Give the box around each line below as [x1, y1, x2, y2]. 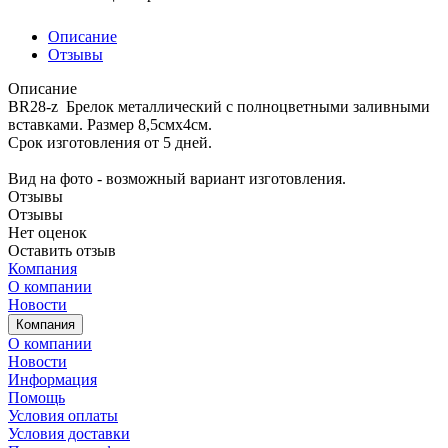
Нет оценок [8, 224, 87, 242]
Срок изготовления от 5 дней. [8, 134, 212, 152]
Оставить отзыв [8, 242, 116, 260]
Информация [8, 371, 97, 389]
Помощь [8, 389, 65, 407]
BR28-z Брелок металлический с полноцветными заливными [8, 98, 430, 116]
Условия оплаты [8, 407, 118, 425]
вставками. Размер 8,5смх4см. [8, 116, 212, 134]
